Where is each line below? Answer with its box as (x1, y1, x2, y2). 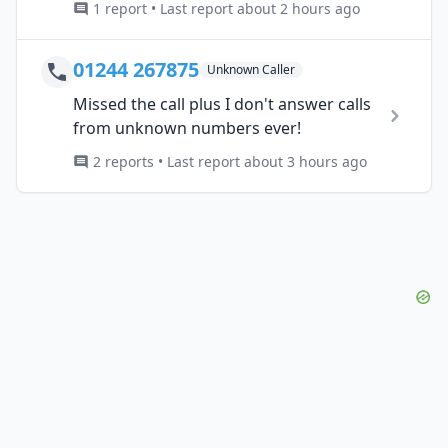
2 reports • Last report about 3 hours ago (93, 151, 367, 171)
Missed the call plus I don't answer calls (73, 92, 371, 115)
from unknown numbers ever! (73, 116, 301, 139)
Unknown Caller (207, 60, 295, 78)
